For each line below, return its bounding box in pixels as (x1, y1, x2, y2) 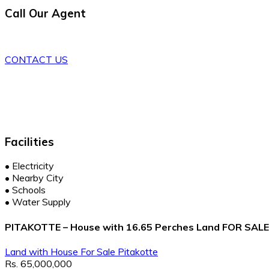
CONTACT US (5, 53, 68, 65)
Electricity (12, 160, 54, 172)
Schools (12, 184, 46, 196)
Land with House (5, 245, 80, 258)
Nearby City (12, 172, 64, 184)
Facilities (5, 134, 54, 149)
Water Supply (12, 196, 71, 208)
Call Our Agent (5, 6, 86, 21)
